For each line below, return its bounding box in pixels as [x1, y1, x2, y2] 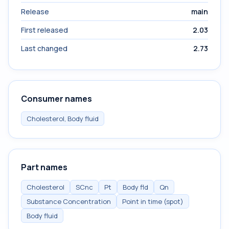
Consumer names [21, 93, 92, 104]
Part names [21, 162, 67, 173]
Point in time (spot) [122, 197, 184, 206]
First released [21, 25, 68, 35]
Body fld [123, 182, 148, 192]
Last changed [21, 43, 67, 53]
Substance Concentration [27, 197, 111, 206]
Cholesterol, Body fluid [27, 114, 99, 123]
